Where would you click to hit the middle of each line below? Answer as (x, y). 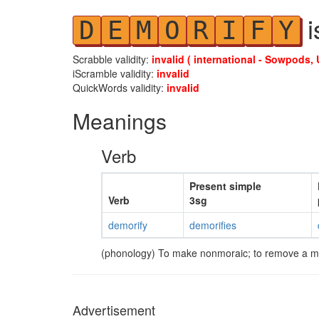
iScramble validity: (115, 73)
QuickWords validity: (120, 88)
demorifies (213, 225)
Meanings (120, 121)
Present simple (225, 186)
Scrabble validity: (112, 59)
